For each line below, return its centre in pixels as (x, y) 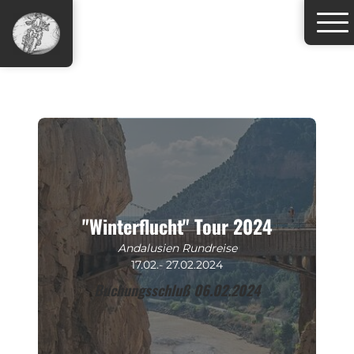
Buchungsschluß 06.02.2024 (177, 290)
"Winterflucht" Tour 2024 (177, 226)
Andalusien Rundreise (177, 249)
